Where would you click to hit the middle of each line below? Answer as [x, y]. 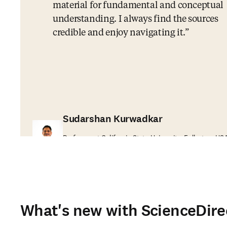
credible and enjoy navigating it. [119, 33]
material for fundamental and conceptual [138, 6]
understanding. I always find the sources [136, 19]
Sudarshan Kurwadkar [113, 119]
